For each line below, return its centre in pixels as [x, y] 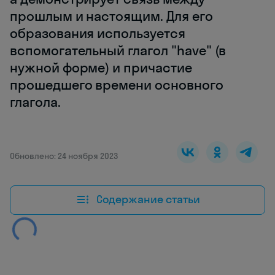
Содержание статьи [148, 199]
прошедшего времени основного [117, 84]
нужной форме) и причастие [101, 67]
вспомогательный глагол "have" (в [118, 50]
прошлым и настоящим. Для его [111, 16]
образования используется [98, 33]
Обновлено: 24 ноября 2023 [64, 156]
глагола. [35, 102]
